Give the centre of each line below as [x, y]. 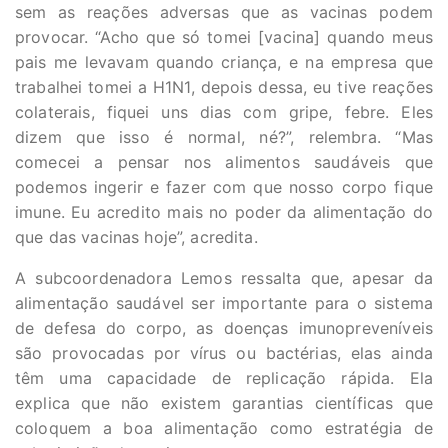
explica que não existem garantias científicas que [224, 403]
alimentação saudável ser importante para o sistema [224, 303]
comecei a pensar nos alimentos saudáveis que [224, 162]
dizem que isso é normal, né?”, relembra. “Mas [224, 137]
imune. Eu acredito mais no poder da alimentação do [224, 212]
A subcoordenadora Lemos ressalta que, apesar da [224, 278]
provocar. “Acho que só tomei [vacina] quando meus [224, 37]
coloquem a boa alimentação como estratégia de [224, 428]
